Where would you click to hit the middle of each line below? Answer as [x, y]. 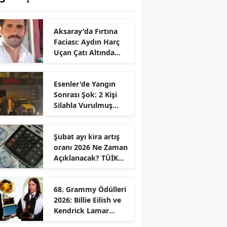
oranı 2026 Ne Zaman [90, 147]
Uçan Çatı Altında [84, 52]
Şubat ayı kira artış [86, 136]
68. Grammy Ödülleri [90, 189]
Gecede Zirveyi [79, 221]
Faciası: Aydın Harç [86, 42]
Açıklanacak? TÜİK [86, 158]
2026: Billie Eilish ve [87, 200]
